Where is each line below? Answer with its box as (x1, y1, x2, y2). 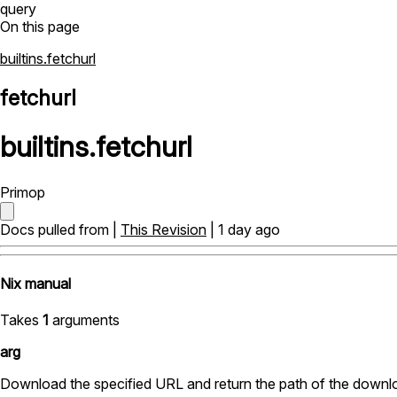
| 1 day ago (206, 220, 280, 238)
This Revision (121, 220, 206, 238)
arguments (49, 311, 120, 330)
